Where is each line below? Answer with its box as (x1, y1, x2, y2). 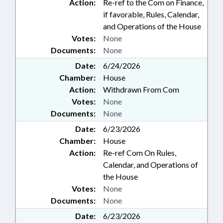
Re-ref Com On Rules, (103, 148, 176, 158)
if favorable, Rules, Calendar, (103, 9, 199, 19)
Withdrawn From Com (103, 85, 179, 95)
